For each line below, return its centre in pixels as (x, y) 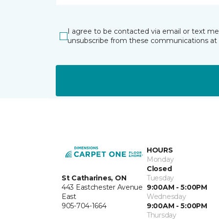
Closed (159, 169)
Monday (160, 159)
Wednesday (166, 197)
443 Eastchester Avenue (102, 187)
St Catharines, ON (94, 178)
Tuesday (161, 178)
